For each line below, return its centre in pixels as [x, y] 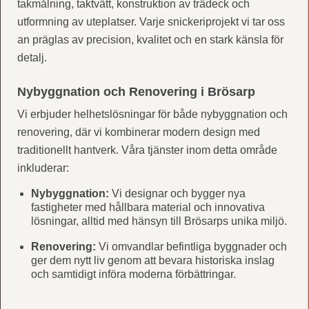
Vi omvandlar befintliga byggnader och [191, 246]
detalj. [32, 57]
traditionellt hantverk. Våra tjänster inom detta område [147, 150]
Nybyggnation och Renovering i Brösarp [136, 91]
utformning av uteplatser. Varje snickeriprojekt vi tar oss [151, 21]
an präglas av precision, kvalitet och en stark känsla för [150, 39]
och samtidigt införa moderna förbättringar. [133, 274]
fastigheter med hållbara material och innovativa [148, 207]
